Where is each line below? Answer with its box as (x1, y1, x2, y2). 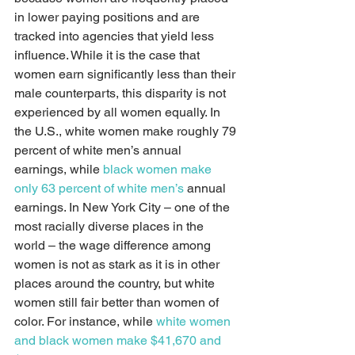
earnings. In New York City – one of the (14, 200, 233, 215)
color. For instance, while (14, 314, 156, 329)
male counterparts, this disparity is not (14, 86, 229, 101)
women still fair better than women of (14, 295, 222, 310)
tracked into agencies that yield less (14, 29, 217, 44)
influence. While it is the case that (14, 48, 203, 63)
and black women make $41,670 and (14, 333, 224, 348)
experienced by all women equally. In (14, 105, 223, 120)
